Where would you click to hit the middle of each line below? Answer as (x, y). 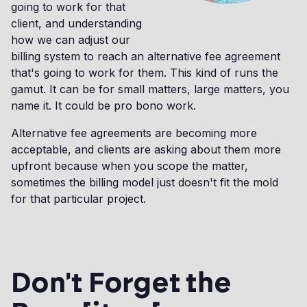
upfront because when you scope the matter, (130, 166)
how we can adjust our (71, 40)
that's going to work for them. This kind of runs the (145, 73)
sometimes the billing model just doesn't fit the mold (145, 183)
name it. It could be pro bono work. (103, 106)
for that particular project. (78, 199)
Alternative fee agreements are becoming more (134, 133)
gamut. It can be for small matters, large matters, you (150, 89)
